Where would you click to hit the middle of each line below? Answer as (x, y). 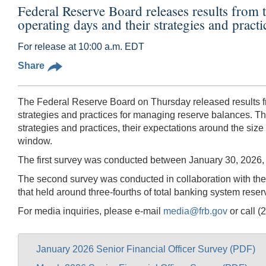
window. (35, 141)
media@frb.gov (195, 211)
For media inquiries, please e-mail (91, 211)
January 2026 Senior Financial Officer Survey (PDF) (146, 249)
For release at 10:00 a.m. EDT (81, 46)
